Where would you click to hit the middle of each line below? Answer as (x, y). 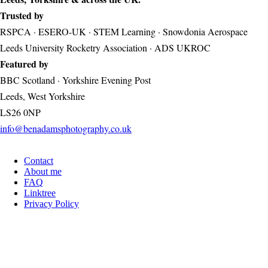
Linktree (40, 193)
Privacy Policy (51, 203)
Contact (39, 160)
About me (43, 171)
